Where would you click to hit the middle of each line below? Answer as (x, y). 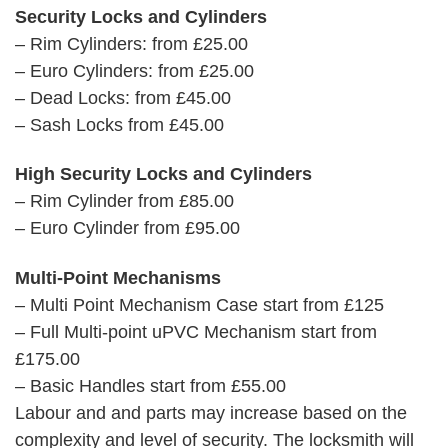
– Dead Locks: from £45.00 (123, 97)
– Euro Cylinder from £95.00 (127, 228)
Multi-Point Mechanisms (118, 277)
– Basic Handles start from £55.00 (150, 385)
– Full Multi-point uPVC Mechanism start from (196, 331)
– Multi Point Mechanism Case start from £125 (199, 304)
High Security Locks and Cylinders (163, 174)
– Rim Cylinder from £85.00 (124, 201)
